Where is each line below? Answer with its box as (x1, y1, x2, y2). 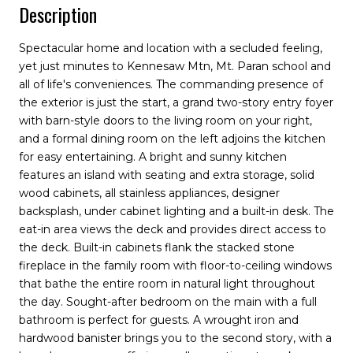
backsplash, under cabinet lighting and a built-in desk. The (19, 203, 334, 218)
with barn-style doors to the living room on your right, (19, 113, 312, 128)
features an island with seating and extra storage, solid (19, 167, 314, 182)
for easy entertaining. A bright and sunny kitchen (19, 149, 287, 164)
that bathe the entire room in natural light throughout (19, 276, 315, 291)
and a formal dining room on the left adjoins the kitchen (19, 131, 325, 146)
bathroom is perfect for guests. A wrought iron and (19, 312, 299, 327)
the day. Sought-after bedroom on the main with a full (19, 294, 317, 309)
